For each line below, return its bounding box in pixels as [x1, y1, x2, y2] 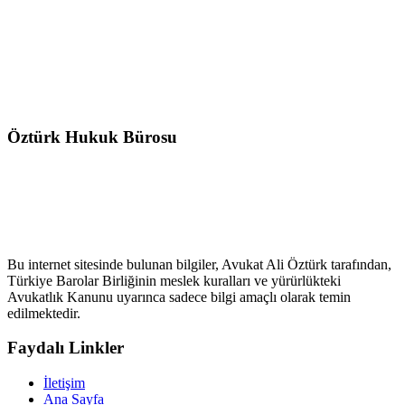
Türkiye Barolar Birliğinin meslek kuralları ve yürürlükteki [7, 272, 341, 288]
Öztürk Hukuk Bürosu [7, 127, 177, 146]
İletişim [43, 375, 85, 391]
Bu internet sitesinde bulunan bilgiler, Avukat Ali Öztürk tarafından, [7, 256, 391, 272]
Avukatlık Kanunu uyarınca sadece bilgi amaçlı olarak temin [7, 288, 351, 305]
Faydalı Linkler [7, 338, 124, 358]
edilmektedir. [7, 305, 80, 321]
